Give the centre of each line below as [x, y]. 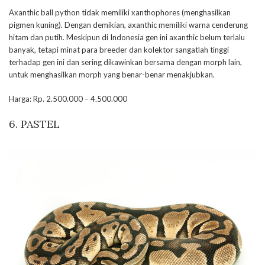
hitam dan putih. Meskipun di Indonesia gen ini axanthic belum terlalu [127, 37]
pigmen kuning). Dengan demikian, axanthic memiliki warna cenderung [128, 25]
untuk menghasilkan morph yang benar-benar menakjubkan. [112, 75]
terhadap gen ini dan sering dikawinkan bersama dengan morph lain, [125, 62]
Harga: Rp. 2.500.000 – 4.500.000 [68, 99]
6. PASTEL [34, 124]
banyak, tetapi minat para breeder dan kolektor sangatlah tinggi [119, 50]
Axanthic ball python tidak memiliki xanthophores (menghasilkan [120, 12]
